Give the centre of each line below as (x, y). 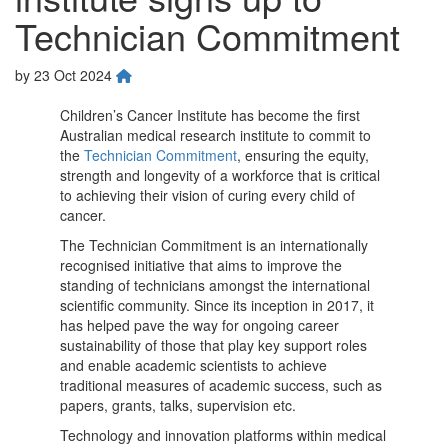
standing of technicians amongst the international (215, 284)
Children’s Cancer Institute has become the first (210, 114)
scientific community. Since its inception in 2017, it (217, 304)
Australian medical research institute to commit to (215, 134)
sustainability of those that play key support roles (213, 344)
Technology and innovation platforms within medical (223, 434)
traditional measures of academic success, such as (221, 384)
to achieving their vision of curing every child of (207, 194)
